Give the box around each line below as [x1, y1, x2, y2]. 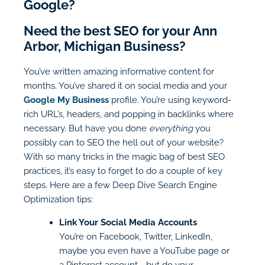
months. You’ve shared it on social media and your [24, 80, 227, 91]
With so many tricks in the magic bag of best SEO [24, 151, 225, 162]
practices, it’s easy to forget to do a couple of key [24, 166, 222, 176]
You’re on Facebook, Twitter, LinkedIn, [59, 231, 212, 241]
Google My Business [24, 95, 109, 105]
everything [149, 123, 193, 134]
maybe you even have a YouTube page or [59, 245, 230, 256]
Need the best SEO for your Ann [24, 23, 217, 38]
